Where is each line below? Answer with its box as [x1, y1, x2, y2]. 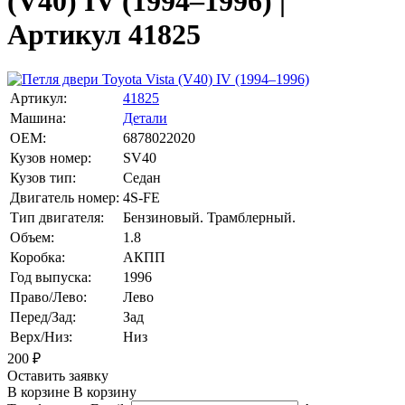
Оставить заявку [7, 367, 108, 383]
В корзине [7, 383, 70, 400]
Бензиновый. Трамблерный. [123, 209, 296, 225]
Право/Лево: [10, 288, 87, 305]
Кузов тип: [10, 169, 76, 185]
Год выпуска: [10, 268, 91, 285]
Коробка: [10, 249, 65, 265]
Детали [123, 109, 167, 126]
